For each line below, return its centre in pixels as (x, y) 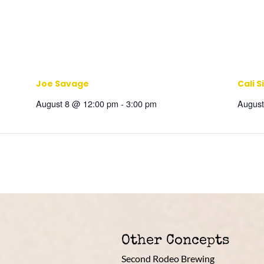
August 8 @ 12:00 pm (77, 103)
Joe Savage (63, 83)
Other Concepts (175, 241)
